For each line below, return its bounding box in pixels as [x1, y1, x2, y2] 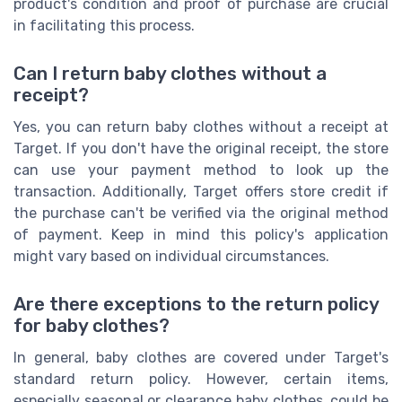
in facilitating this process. [13, 16, 195, 34]
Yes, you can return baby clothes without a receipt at [13, 118, 389, 135]
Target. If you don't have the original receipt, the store [13, 139, 389, 157]
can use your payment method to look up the [13, 161, 389, 179]
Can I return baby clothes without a [13, 62, 327, 84]
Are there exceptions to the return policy [13, 293, 379, 315]
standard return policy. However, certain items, [13, 370, 389, 388]
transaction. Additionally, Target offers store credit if [13, 182, 389, 200]
